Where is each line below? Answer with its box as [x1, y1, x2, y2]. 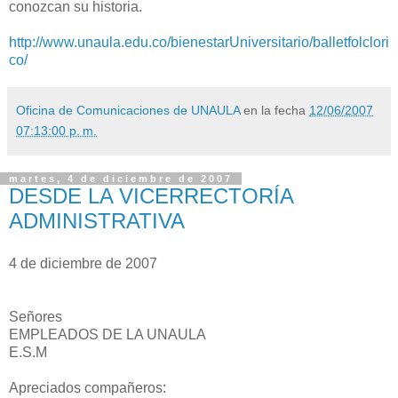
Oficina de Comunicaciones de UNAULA [16, 103, 240, 118]
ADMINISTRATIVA [9, 209, 185, 234]
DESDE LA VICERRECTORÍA [9, 184, 293, 209]
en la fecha [243, 103, 309, 118]
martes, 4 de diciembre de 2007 [9, 173, 233, 185]
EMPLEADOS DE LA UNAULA [9, 327, 206, 342]
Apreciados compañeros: [9, 380, 166, 395]
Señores [9, 309, 62, 324]
